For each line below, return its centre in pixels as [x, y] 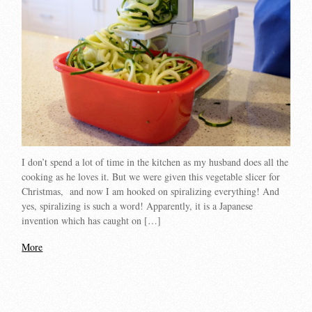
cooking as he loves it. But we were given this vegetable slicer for [151, 176]
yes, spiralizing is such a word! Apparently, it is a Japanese [138, 205]
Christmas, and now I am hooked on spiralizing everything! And [151, 191]
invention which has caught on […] [92, 220]
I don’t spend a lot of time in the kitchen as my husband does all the [155, 162]
